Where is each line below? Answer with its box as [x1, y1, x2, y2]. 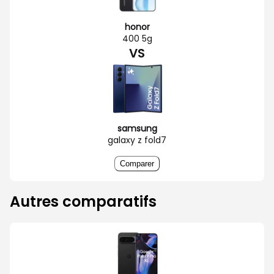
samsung [117, 122, 157, 135]
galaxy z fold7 [108, 133, 166, 146]
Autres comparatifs [10, 191, 157, 212]
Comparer [120, 158, 154, 168]
